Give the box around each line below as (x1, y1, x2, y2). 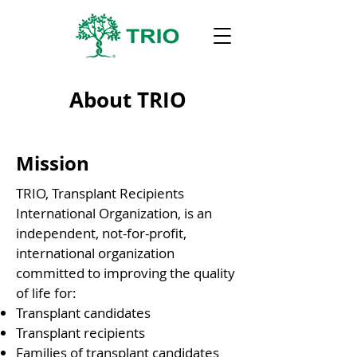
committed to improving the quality (16, 264, 235, 282)
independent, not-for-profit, (16, 224, 186, 242)
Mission (16, 150, 89, 176)
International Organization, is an (16, 204, 212, 222)
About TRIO (69, 85, 186, 114)
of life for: (16, 284, 80, 302)
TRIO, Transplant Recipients (16, 184, 184, 202)
